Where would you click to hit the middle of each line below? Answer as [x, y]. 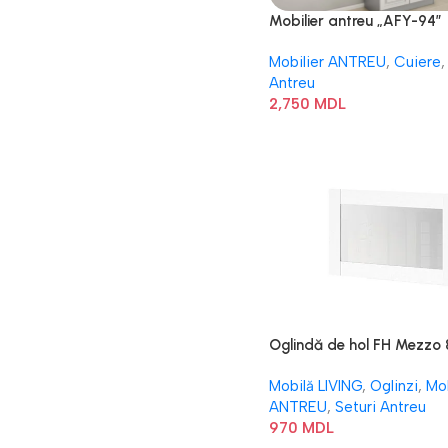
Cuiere [417, 62]
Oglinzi [393, 386]
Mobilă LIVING [315, 386]
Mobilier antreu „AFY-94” [355, 21]
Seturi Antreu [380, 407]
